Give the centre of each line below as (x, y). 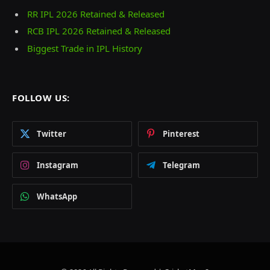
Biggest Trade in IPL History (85, 48)
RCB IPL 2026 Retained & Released (99, 31)
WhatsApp (57, 196)
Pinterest (181, 133)
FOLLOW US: (41, 97)
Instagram (58, 165)
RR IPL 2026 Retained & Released (96, 14)
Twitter (52, 133)
